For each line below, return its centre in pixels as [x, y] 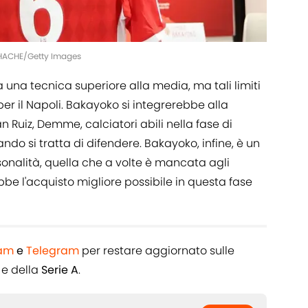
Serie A [60, 269]
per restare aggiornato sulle [157, 250]
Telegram [53, 250]
